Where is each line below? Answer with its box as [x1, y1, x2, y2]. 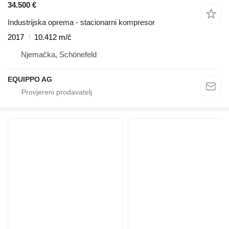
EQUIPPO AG [8, 75, 52, 83]
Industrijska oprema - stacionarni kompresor [8, 17, 155, 27]
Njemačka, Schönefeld [21, 50, 97, 59]
